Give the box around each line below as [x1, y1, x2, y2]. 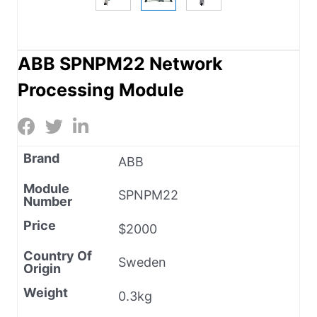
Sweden [118, 254, 166, 270]
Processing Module [18, 79, 184, 100]
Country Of [23, 248, 92, 263]
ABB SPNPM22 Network [18, 52, 223, 74]
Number [23, 193, 72, 209]
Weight [23, 284, 68, 300]
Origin [23, 260, 61, 276]
